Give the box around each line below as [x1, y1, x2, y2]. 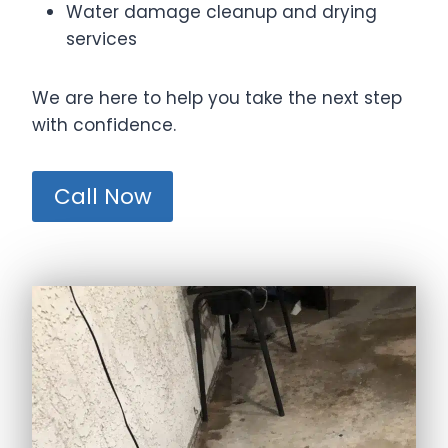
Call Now [53, 180, 152, 212]
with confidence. [32, 113, 176, 137]
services [66, 27, 137, 51]
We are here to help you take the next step [32, 86, 402, 110]
